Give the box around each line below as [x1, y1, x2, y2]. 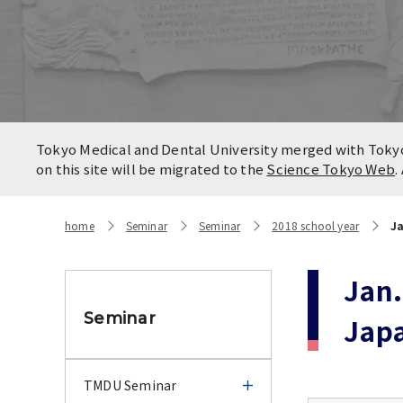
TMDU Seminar [84, 376, 177, 394]
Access [358, 66, 400, 84]
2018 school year [272, 218, 360, 233]
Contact [84, 49, 134, 67]
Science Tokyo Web [266, 159, 396, 178]
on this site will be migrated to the [36, 159, 267, 178]
